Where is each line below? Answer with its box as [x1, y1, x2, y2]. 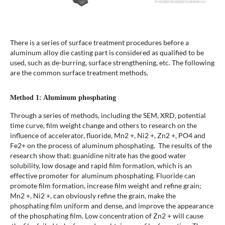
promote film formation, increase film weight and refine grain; [10, 181, 201, 190]
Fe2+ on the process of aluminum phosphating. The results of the [10, 141, 212, 150]
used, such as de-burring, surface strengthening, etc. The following [10, 58, 214, 67]
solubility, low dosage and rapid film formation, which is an [10, 161, 192, 170]
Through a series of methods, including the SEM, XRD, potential [10, 111, 206, 120]
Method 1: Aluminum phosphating [10, 94, 116, 102]
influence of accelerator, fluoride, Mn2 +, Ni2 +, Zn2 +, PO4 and [10, 131, 205, 140]
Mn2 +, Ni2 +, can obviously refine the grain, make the [10, 191, 176, 200]
